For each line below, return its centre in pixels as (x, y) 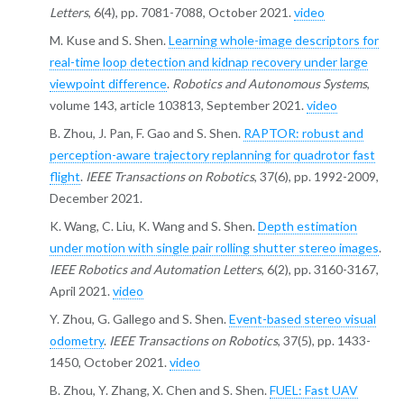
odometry (76, 340)
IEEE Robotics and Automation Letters (155, 269)
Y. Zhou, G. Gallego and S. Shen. (139, 318)
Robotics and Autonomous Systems (269, 83)
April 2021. (81, 290)
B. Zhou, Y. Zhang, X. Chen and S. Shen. (159, 390)
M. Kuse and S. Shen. (109, 40)
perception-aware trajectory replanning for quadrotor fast (212, 154)
